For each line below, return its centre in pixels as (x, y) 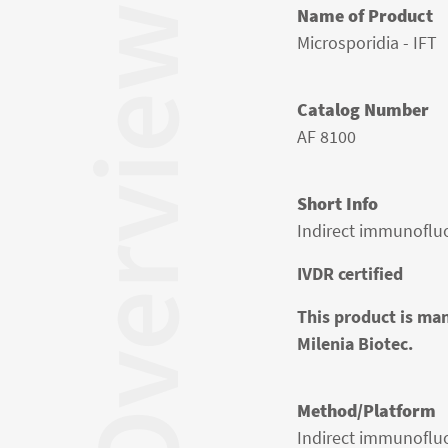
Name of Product (365, 15)
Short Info (337, 203)
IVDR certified (350, 273)
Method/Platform (366, 410)
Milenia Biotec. (355, 343)
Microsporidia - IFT (367, 42)
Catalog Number (363, 109)
